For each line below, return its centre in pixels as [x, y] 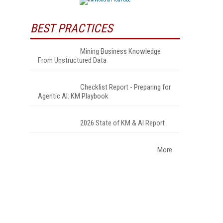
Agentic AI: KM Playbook [73, 96]
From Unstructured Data [72, 60]
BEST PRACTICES [71, 28]
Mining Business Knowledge [120, 51]
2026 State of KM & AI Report [122, 123]
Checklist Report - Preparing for [125, 87]
